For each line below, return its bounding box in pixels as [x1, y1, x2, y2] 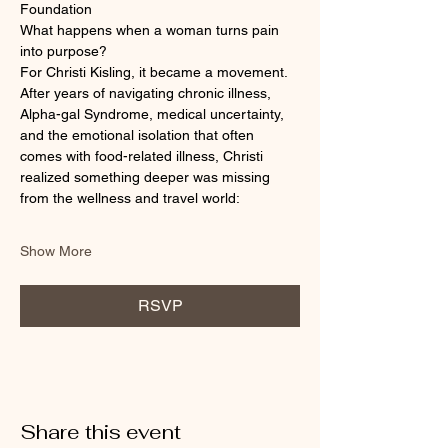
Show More [20, 243, 92, 259]
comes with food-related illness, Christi [20, 148, 267, 164]
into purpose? [20, 43, 107, 59]
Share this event [20, 419, 181, 445]
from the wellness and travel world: [20, 190, 240, 206]
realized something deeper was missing [20, 169, 274, 185]
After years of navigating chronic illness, [20, 85, 275, 101]
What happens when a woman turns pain [20, 22, 283, 38]
